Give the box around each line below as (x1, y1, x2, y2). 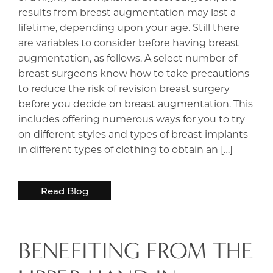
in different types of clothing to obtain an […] (18, 142, 233, 155)
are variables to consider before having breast (18, 35, 239, 49)
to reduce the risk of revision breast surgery (18, 81, 230, 94)
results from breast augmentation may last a (18, 5, 236, 18)
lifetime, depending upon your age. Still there (18, 20, 239, 34)
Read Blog (41, 184, 88, 197)
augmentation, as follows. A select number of (18, 51, 237, 64)
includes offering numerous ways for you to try (18, 112, 245, 125)
